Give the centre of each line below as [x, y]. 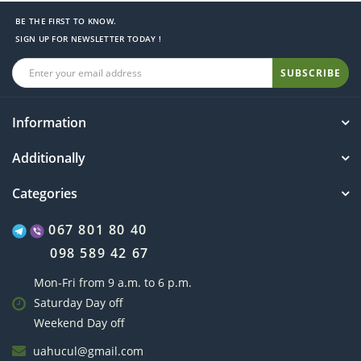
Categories [45, 194]
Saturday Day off [79, 303]
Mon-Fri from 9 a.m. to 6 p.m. [113, 283]
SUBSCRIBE [311, 73]
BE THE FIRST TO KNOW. [66, 21]
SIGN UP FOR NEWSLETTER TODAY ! [88, 39]
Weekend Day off [79, 323]
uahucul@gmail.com [88, 351]
